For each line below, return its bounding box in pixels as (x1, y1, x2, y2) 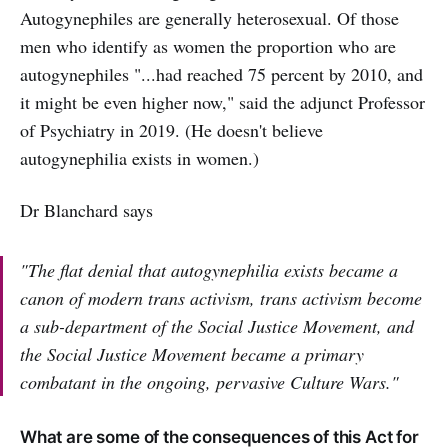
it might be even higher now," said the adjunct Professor (20, 90, 425, 115)
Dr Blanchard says (20, 198, 153, 223)
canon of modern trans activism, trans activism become (20, 286, 422, 311)
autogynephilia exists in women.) (20, 146, 259, 171)
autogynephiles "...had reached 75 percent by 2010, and (20, 62, 423, 87)
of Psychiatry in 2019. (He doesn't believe (20, 118, 323, 143)
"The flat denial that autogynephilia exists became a (20, 258, 398, 283)
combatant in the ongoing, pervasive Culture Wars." (20, 370, 399, 395)
